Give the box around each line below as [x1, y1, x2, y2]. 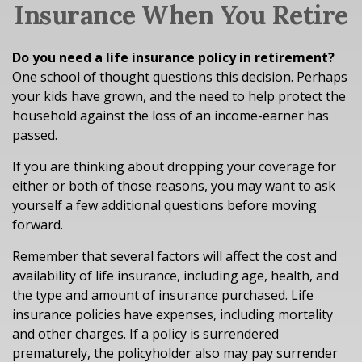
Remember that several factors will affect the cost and [12, 247, 337, 265]
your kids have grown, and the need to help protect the [12, 87, 346, 105]
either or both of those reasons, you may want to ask [12, 177, 335, 195]
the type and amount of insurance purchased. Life [12, 286, 314, 304]
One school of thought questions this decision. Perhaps [12, 68, 347, 86]
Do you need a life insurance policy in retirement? [12, 48, 335, 66]
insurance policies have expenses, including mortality [12, 305, 333, 323]
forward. [12, 216, 63, 234]
